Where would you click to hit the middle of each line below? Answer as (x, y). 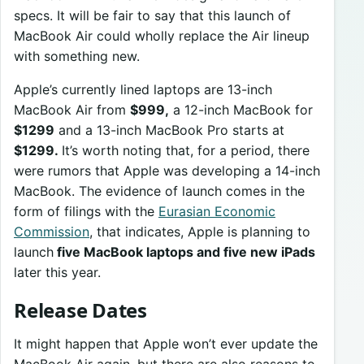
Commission (52, 232)
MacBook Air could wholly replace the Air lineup (162, 36)
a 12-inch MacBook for (241, 110)
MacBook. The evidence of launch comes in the (159, 191)
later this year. (57, 273)
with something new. (77, 56)
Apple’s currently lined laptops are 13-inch (143, 90)
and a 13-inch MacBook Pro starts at (169, 130)
